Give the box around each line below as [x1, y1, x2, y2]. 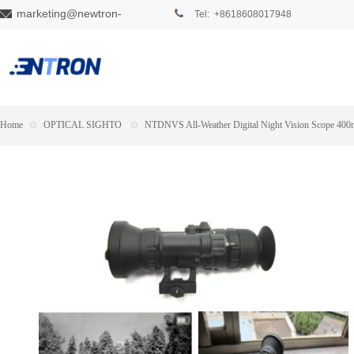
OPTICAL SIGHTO [43, 119, 122, 130]
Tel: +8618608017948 [194, 9, 292, 20]
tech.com [17, 20, 62, 32]
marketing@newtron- [17, 7, 122, 20]
